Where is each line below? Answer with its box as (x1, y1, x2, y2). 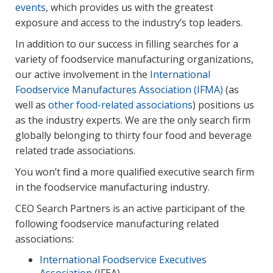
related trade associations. (15, 143, 135, 157)
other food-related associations (48, 97, 193, 112)
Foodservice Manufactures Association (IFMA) (15, 82, 223, 96)
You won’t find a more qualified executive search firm (15, 165, 254, 179)
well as (15, 97, 48, 112)
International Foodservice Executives (40, 252, 207, 266)
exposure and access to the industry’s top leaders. (15, 15, 243, 29)
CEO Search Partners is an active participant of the (15, 201, 245, 215)
